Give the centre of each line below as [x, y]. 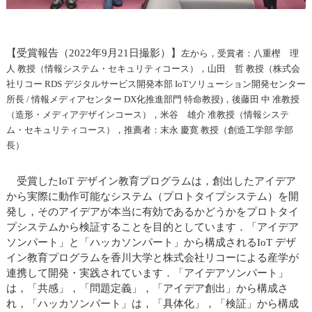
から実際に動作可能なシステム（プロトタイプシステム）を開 [152, 197]
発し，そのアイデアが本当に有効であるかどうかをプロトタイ [152, 212]
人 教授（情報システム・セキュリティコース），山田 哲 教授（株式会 [153, 69]
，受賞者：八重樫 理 [253, 54]
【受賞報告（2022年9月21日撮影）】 [93, 53]
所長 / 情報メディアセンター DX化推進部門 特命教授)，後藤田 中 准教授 [153, 100]
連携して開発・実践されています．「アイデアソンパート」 [147, 273]
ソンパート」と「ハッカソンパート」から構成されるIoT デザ [151, 243]
